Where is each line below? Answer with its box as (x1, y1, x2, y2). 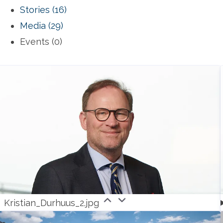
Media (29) (20, 20, 63, 31)
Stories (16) (20, 4, 67, 15)
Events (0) (20, 36, 62, 47)
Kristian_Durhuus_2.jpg (4, 197, 100, 208)
